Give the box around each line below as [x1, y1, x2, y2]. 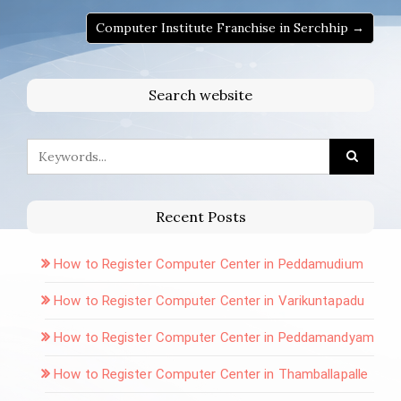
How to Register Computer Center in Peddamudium [54, 255, 363, 272]
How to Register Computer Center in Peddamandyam [54, 328, 374, 346]
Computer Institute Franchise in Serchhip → [96, 19, 364, 36]
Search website [149, 85, 252, 104]
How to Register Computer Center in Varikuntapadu [54, 292, 364, 309]
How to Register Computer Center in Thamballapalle [54, 365, 369, 382]
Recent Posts [155, 207, 246, 226]
